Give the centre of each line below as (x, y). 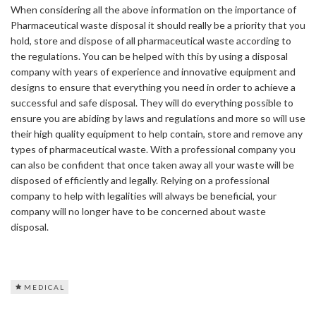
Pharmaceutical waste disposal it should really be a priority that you (158, 25)
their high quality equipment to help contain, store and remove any (157, 133)
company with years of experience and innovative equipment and (153, 71)
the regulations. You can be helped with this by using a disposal (149, 56)
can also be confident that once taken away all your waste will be (152, 164)
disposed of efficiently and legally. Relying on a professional (140, 180)
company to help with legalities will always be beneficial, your (144, 195)
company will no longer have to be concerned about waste (138, 211)
